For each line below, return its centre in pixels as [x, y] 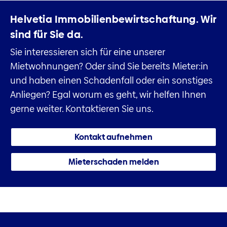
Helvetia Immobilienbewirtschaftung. [104, 20]
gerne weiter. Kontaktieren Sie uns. [82, 108]
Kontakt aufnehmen [113, 137]
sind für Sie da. [47, 35]
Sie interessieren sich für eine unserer [88, 52]
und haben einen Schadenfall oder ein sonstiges [111, 80]
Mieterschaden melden [113, 162]
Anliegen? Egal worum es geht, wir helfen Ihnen [108, 94]
